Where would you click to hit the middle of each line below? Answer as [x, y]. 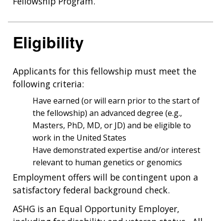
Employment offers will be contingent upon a [106, 177]
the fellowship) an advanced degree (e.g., [107, 113]
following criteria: [48, 84]
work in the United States [79, 137]
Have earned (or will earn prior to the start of [116, 100]
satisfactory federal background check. [91, 190]
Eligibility [48, 42]
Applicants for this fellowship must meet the [105, 71]
